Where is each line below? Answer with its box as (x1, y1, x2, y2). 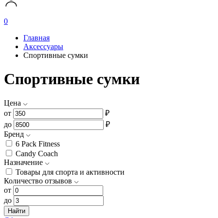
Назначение (4, 158, 43, 166)
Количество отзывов (4, 176, 72, 185)
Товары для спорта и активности (16, 167, 125, 176)
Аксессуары (23, 42, 63, 51)
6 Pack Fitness (16, 139, 60, 148)
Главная (23, 34, 50, 42)
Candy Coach (16, 149, 58, 158)
